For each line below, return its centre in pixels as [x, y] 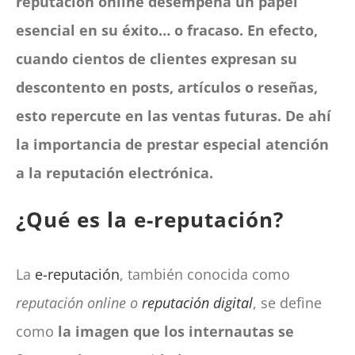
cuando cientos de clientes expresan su [157, 59]
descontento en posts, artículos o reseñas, [167, 88]
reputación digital [198, 302]
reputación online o [79, 302]
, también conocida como [205, 274]
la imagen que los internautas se [176, 331]
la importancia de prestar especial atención [173, 145]
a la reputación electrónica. [115, 173]
